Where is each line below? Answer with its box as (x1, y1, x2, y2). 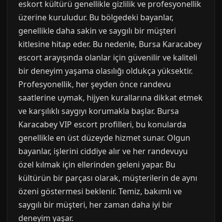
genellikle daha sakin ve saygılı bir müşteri (18, 25, 176, 36)
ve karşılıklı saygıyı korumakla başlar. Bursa (18, 106, 179, 116)
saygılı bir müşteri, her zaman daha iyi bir (18, 199, 172, 210)
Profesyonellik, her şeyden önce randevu (18, 79, 171, 90)
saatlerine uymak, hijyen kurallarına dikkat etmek (18, 92, 203, 103)
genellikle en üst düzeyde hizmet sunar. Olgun (18, 132, 190, 143)
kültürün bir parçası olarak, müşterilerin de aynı (18, 172, 197, 183)
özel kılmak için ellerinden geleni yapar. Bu (18, 159, 175, 170)
